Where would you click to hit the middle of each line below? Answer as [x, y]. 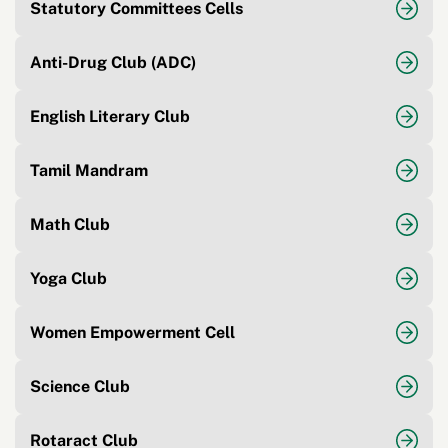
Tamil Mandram [89, 170]
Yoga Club [68, 278]
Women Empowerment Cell [132, 332]
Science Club [80, 386]
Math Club [70, 224]
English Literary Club [110, 116]
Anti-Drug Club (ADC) [113, 62]
